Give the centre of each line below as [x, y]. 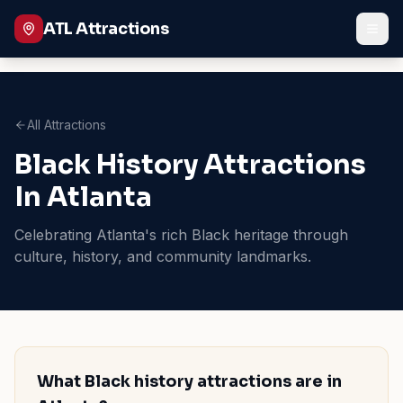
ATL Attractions [106, 29]
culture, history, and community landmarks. [163, 256]
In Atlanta [83, 197]
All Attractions [67, 125]
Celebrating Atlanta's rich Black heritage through [181, 235]
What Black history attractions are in [189, 381]
